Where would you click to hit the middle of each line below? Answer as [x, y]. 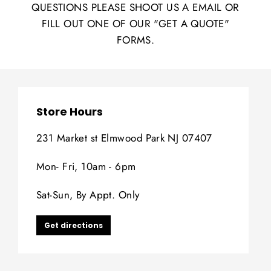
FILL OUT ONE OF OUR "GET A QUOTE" [135, 23]
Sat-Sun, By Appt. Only [88, 194]
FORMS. [135, 40]
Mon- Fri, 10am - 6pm [86, 166]
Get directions [73, 225]
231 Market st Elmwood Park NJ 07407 [124, 138]
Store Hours [70, 111]
